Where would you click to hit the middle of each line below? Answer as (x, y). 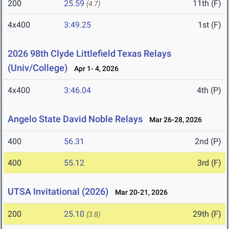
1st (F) (210, 25)
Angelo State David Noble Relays (75, 119)
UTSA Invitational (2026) (58, 192)
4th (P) (209, 90)
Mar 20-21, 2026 (139, 192)
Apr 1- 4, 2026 (94, 69)
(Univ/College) (38, 68)
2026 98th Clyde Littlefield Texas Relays (89, 54)
